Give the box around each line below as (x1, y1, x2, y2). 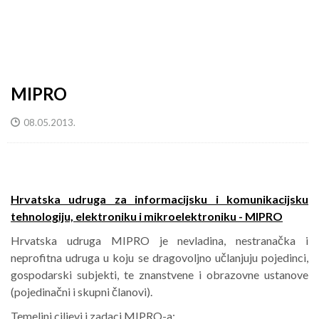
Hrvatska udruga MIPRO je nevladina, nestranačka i (11, 234, 308, 247)
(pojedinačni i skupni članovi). (11, 285, 152, 298)
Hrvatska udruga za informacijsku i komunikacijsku (11, 192, 308, 206)
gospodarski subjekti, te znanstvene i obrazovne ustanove (11, 268, 308, 281)
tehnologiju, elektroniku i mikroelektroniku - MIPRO (11, 209, 283, 223)
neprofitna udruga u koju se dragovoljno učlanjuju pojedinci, (11, 251, 308, 264)
